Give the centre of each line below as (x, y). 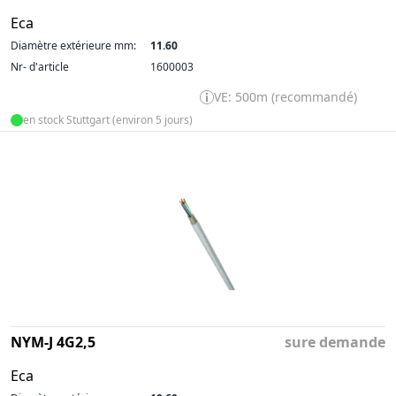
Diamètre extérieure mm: (73, 46)
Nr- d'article (40, 67)
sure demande (335, 342)
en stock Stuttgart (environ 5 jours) (108, 120)
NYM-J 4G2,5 (53, 342)
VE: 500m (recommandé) (286, 97)
